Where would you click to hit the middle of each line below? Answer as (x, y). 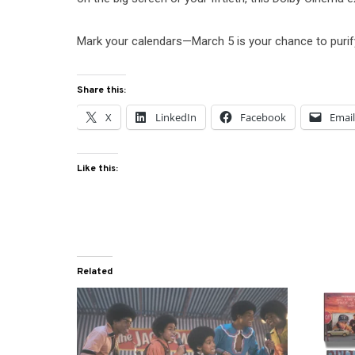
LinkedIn (176, 118)
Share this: (102, 91)
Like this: (98, 169)
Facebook (263, 118)
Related (95, 272)
